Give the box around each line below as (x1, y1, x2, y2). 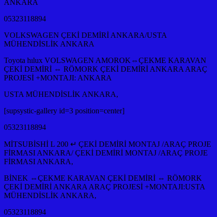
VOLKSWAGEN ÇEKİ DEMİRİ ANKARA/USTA (4, 31, 167, 39)
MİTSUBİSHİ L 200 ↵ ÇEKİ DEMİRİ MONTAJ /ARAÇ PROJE (4, 139, 211, 148)
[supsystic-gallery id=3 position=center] (4, 106, 124, 115)
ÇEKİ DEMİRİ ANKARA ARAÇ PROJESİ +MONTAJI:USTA (4, 182, 205, 191)
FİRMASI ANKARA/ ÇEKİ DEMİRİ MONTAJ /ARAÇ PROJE (4, 148, 208, 157)
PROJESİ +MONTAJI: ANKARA (4, 73, 112, 82)
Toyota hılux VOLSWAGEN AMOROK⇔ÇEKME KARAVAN (4, 56, 206, 64)
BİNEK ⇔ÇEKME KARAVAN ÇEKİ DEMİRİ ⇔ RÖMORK (4, 173, 202, 182)
